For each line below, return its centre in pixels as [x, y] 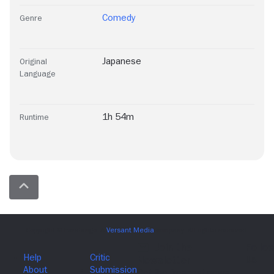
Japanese [122, 61]
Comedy [119, 18]
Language [38, 74]
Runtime [34, 117]
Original [33, 61]
